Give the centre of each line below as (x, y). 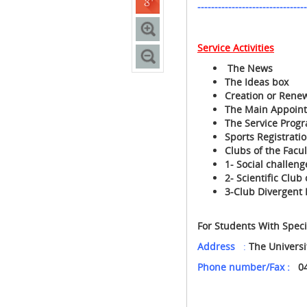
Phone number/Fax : (243, 267)
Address (219, 246)
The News (248, 68)
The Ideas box (256, 82)
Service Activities (235, 48)
